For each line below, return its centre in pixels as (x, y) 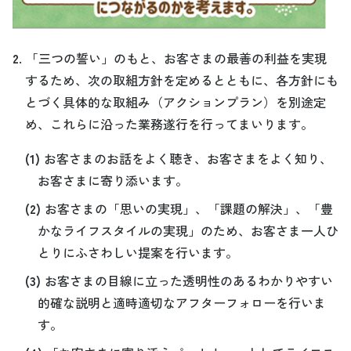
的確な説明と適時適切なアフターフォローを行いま (182, 302)
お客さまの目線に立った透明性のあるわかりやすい (189, 280)
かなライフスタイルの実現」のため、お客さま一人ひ (188, 230)
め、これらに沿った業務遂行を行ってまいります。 (169, 123)
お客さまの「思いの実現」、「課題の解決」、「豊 (189, 208)
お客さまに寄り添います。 (113, 180)
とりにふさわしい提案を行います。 (138, 252)
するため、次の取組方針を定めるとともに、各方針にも (182, 80)
